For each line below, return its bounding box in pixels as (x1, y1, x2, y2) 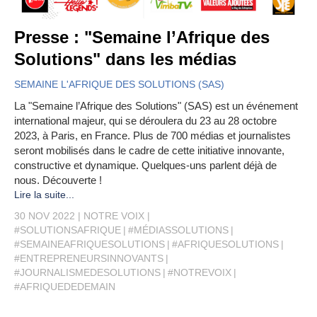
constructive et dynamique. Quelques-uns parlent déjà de (14, 158, 277, 171)
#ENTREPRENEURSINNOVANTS (14, 252, 163, 264)
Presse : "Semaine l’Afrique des (14, 27, 270, 47)
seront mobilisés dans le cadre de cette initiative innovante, (14, 144, 284, 156)
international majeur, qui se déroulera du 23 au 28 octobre (14, 114, 277, 127)
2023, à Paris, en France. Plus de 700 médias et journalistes (14, 129, 291, 142)
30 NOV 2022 (14, 209, 75, 221)
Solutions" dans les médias (14, 49, 236, 69)
